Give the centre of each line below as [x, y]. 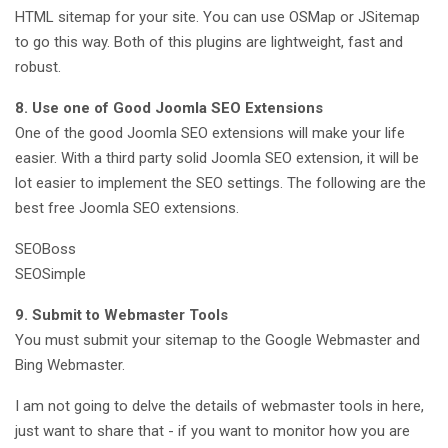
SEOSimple [50, 273]
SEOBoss [45, 248]
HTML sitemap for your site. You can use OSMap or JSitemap [217, 16]
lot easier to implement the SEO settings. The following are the [220, 182]
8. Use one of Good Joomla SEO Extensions [169, 107]
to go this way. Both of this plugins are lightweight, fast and [209, 41]
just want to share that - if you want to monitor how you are [212, 430]
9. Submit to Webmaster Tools [121, 314]
